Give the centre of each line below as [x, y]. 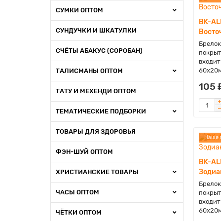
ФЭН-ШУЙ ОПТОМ [84, 152]
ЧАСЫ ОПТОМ [77, 192]
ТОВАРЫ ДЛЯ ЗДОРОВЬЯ [96, 131]
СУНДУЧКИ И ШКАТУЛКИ [96, 30]
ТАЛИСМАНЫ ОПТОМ [89, 71]
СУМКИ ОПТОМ [79, 10]
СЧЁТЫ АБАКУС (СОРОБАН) [99, 51]
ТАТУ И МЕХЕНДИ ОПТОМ [96, 91]
